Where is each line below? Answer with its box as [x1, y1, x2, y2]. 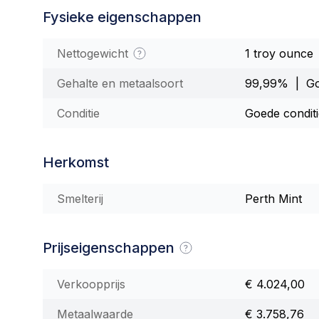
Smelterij [57, 191, 103, 206]
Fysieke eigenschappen [43, 8, 202, 26]
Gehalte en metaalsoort [57, 75, 183, 90]
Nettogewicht [57, 46, 132, 61]
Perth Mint [245, 191, 302, 206]
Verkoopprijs [57, 276, 125, 291]
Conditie [57, 105, 100, 120]
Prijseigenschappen [43, 239, 178, 256]
